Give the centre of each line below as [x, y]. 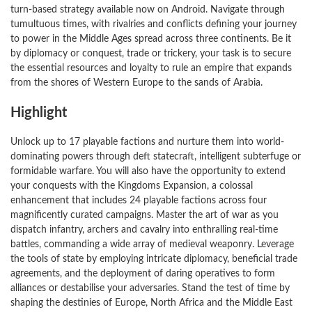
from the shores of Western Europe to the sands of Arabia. [136, 83]
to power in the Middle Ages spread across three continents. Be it [151, 39]
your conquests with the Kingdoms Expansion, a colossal [132, 186]
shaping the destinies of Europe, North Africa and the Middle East [151, 303]
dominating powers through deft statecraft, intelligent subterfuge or [156, 157]
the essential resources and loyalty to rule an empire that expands [151, 68]
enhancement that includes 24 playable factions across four [139, 201]
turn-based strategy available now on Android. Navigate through [148, 10]
